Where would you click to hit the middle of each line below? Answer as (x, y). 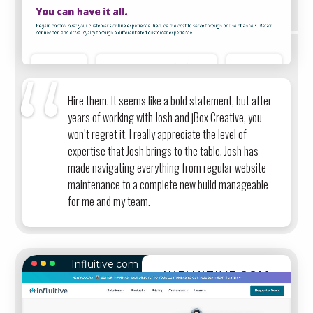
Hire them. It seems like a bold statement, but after (170, 101)
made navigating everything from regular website (167, 168)
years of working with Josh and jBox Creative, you (165, 118)
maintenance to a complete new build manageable (168, 185)
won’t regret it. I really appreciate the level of (158, 134)
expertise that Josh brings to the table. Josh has (163, 151)
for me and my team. (109, 202)
